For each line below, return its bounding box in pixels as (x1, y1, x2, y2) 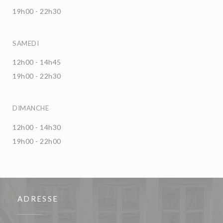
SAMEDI (12, 39, 39, 47)
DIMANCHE (12, 104, 49, 112)
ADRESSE (17, 194, 59, 203)
